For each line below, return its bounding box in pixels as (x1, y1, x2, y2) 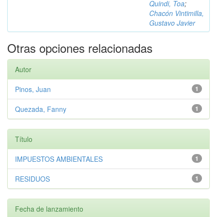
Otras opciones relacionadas (7, 39, 153, 56)
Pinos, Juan (15, 84, 51, 94)
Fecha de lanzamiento (15, 204, 83, 214)
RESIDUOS (15, 174, 50, 184)
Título (15, 134, 32, 144)
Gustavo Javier (149, 18, 195, 28)
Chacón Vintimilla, (149, 8, 204, 18)
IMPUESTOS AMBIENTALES (15, 154, 103, 164)
